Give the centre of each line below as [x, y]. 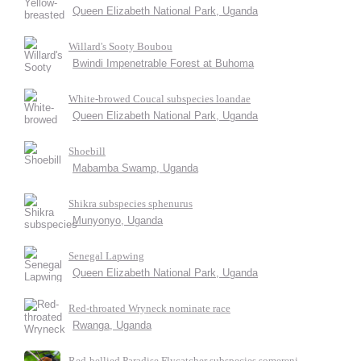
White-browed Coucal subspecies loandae [160, 99]
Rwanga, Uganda [112, 325]
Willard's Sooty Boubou [120, 46]
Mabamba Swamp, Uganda [135, 168]
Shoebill [87, 151]
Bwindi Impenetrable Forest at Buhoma [163, 63]
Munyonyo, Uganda [118, 220]
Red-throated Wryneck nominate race [149, 308]
